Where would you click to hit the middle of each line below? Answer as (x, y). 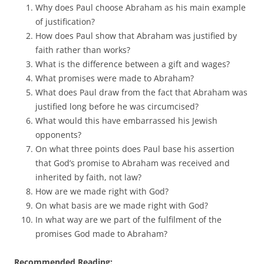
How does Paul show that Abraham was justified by (136, 35)
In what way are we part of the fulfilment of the (128, 219)
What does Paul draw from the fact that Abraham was (141, 92)
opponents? (58, 134)
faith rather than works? (84, 49)
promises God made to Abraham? (101, 233)
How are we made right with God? (102, 191)
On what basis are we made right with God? (123, 205)
